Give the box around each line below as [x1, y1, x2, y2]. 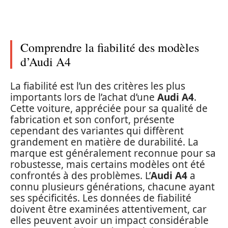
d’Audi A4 [20, 53, 71, 70]
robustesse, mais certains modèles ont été [10, 157, 205, 171]
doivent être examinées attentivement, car [10, 202, 207, 216]
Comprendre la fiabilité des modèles [20, 39, 199, 55]
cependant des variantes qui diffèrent [10, 124, 184, 137]
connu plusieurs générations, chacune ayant [10, 180, 215, 193]
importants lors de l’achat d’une [10, 90, 157, 104]
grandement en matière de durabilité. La [10, 135, 198, 149]
